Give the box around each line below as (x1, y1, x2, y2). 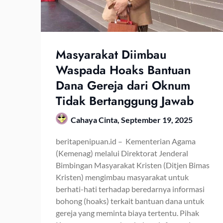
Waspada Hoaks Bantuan (56, 61, 191, 79)
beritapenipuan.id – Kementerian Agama (56, 136, 196, 146)
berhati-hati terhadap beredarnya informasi (56, 184, 205, 194)
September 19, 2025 (121, 114, 193, 124)
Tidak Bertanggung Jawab (56, 92, 194, 110)
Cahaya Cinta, (71, 114, 121, 124)
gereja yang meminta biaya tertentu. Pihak (56, 208, 199, 218)
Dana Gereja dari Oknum (56, 76, 190, 94)
